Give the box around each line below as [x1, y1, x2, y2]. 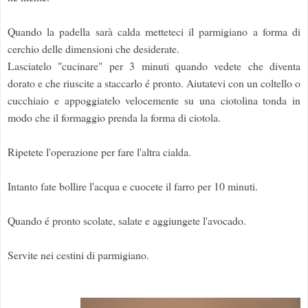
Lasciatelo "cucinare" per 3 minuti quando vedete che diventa [8, 58, 300, 74]
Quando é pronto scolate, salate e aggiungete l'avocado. [8, 213, 246, 228]
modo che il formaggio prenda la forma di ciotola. [8, 110, 221, 125]
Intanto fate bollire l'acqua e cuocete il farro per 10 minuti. [8, 179, 258, 194]
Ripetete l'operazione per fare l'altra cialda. [8, 144, 191, 159]
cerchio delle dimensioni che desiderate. [8, 41, 179, 56]
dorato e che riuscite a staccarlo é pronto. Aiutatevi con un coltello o [8, 76, 300, 91]
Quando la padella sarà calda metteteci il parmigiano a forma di [8, 24, 300, 39]
